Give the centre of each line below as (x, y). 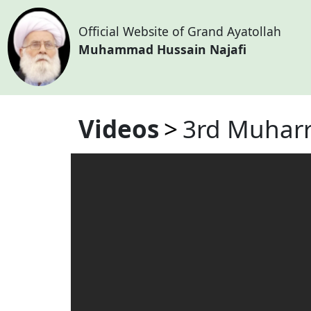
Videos (118, 128)
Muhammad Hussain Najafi (162, 50)
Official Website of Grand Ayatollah (179, 32)
